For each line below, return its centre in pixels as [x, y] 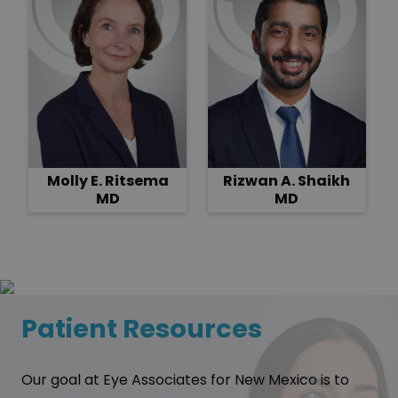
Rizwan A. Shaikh [287, 180]
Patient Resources [142, 328]
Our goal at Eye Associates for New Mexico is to [185, 379]
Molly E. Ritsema [107, 180]
